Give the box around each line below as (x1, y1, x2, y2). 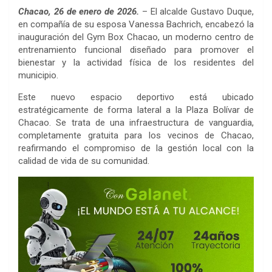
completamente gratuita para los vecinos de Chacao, (18, 129, 254, 141)
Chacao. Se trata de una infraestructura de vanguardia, (18, 117, 254, 128)
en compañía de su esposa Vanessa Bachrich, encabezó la (18, 18, 254, 30)
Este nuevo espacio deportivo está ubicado (18, 91, 254, 103)
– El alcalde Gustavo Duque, (139, 5, 254, 17)
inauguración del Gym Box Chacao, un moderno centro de (18, 31, 254, 42)
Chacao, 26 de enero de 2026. (18, 5, 139, 17)
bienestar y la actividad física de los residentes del (18, 56, 254, 68)
